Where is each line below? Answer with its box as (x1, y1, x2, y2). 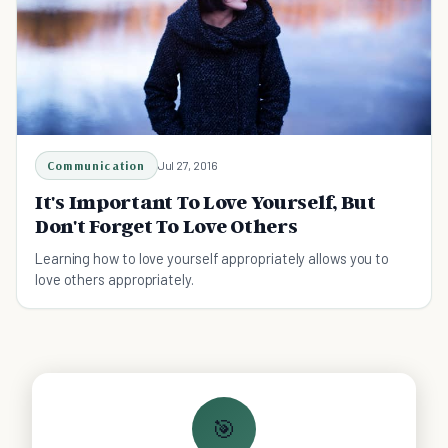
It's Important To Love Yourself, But (35, 189, 376, 214)
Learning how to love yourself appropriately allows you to (35, 248, 390, 267)
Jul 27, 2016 (157, 157, 218, 172)
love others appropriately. (35, 269, 194, 288)
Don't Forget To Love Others (35, 213, 298, 238)
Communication (47, 157, 146, 173)
